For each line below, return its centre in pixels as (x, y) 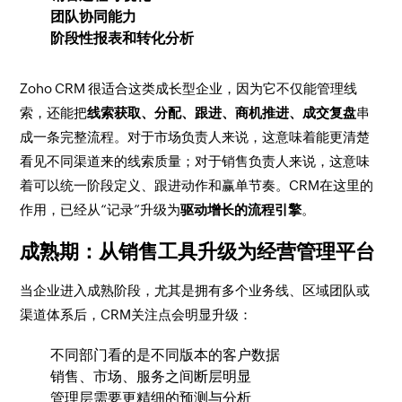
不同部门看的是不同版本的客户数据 (166, 355)
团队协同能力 (94, 17)
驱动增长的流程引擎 (241, 210)
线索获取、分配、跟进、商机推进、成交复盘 (222, 113)
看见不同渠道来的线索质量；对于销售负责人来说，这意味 (195, 161)
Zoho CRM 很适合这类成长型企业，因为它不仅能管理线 (189, 88)
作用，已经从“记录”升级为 (100, 210)
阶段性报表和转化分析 (122, 38)
